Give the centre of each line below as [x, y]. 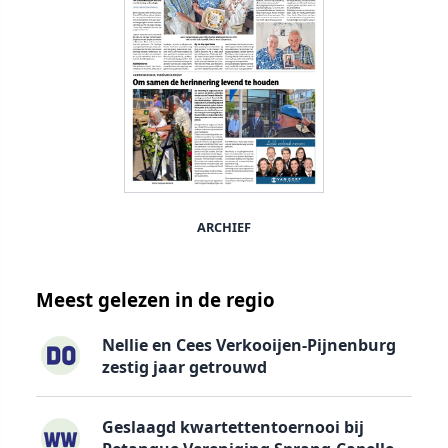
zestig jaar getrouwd [184, 366]
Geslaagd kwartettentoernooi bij [232, 427]
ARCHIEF [224, 227]
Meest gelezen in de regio [155, 300]
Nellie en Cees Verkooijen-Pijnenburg [248, 344]
